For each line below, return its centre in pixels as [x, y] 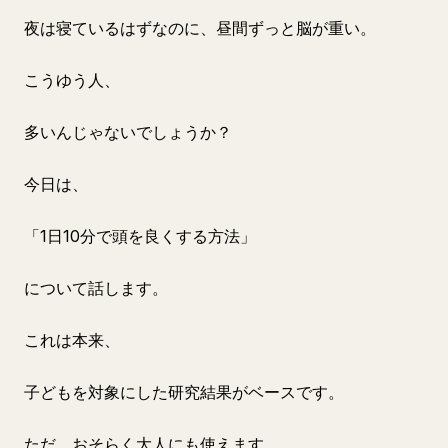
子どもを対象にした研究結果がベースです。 [184, 392]
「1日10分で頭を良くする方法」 [140, 236]
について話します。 [96, 288]
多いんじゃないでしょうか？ [128, 132]
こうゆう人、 [72, 80]
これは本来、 [72, 340]
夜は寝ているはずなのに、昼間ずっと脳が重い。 [200, 28]
